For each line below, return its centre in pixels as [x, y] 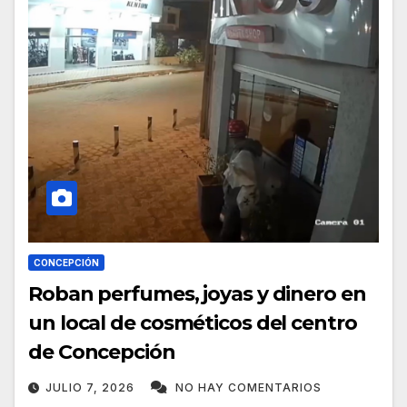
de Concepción [102, 352]
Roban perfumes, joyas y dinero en [197, 294]
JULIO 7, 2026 [92, 388]
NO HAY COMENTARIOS [248, 388]
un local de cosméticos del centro [193, 323]
